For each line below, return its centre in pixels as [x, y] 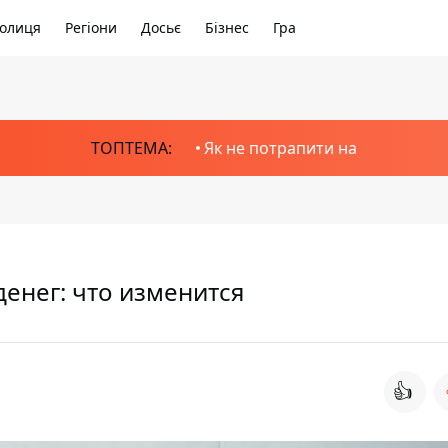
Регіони [91, 27]
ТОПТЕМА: [131, 148]
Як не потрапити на [280, 148]
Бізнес [227, 27]
